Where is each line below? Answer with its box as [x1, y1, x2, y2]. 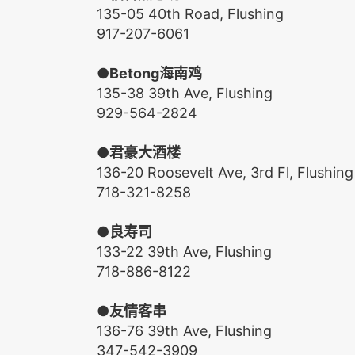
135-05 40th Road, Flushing [97, 5, 284, 22]
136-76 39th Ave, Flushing [97, 322, 272, 339]
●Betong [97, 64, 159, 82]
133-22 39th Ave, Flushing [97, 242, 272, 260]
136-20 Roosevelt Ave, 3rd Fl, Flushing [97, 163, 353, 181]
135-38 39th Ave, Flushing [97, 84, 273, 101]
